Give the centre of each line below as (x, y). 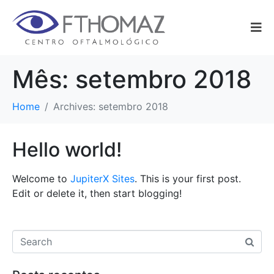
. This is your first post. (188, 179)
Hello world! (67, 150)
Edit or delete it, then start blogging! (97, 193)
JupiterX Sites (102, 179)
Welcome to (41, 179)
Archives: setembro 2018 (111, 106)
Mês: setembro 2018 (132, 79)
